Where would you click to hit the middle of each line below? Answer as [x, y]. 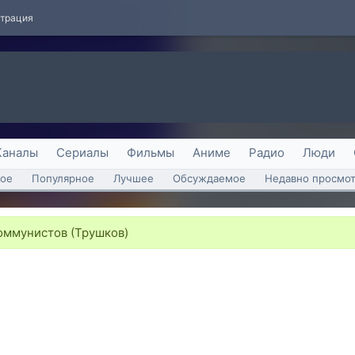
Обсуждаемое [209, 178]
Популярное [63, 178]
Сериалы [82, 153]
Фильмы [151, 153]
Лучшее [134, 178]
